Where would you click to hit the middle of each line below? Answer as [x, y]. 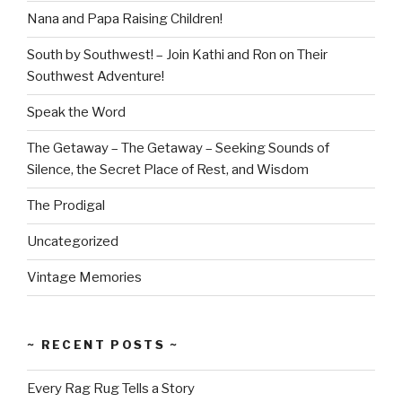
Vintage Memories [84, 278]
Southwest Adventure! [96, 77]
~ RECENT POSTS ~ [103, 344]
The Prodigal [66, 206]
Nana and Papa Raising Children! [125, 19]
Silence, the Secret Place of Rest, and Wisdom [168, 170]
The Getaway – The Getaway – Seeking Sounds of [178, 149]
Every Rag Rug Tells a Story [111, 388]
